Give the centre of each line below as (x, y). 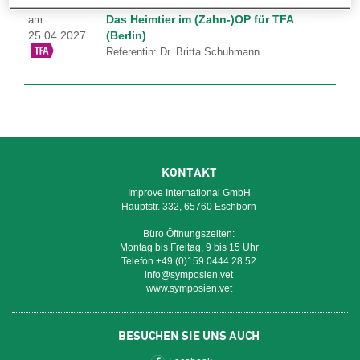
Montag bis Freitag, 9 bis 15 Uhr (189, 247)
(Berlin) (126, 35)
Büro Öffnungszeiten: (189, 234)
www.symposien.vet (189, 288)
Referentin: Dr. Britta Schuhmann (182, 52)
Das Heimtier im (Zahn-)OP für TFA (199, 19)
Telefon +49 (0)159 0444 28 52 (189, 261)
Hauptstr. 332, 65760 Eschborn (189, 207)
